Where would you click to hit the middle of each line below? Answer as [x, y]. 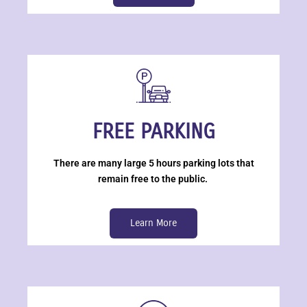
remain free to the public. [153, 179]
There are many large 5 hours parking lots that [153, 163]
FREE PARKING [153, 132]
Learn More [153, 223]
